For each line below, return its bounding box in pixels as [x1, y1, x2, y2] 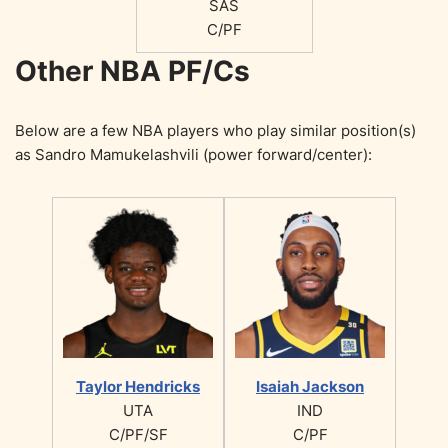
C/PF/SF [108, 424, 168, 444]
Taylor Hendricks [76, 376, 200, 396]
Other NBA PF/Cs [15, 53, 250, 88]
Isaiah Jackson [256, 376, 364, 396]
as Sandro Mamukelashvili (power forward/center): [15, 144, 372, 164]
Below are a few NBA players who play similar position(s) [15, 120, 416, 140]
